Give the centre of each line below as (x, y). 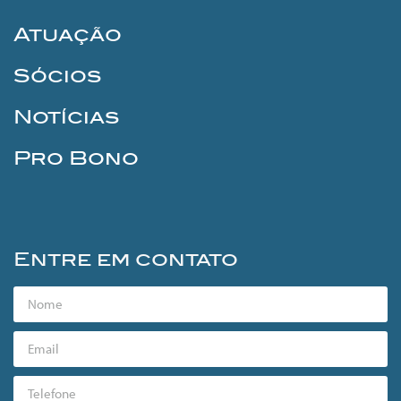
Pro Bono (76, 158)
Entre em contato (126, 259)
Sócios (57, 76)
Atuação (68, 34)
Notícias (66, 117)
